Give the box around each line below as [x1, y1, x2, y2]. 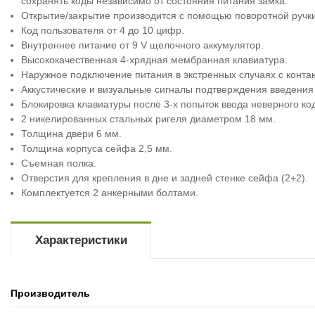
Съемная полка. [21, 157, 97, 169]
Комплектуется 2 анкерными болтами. [21, 186, 199, 198]
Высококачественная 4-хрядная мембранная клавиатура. [21, 53, 288, 65]
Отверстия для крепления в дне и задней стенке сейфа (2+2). [21, 172, 309, 184]
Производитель [11, 287, 90, 299]
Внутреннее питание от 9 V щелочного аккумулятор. [21, 39, 264, 51]
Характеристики [34, 233, 127, 247]
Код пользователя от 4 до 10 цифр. [21, 24, 185, 36]
